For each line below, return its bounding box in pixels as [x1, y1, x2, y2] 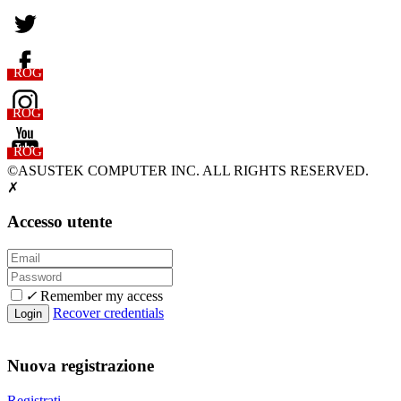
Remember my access [37, 288, 163, 304]
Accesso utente [7, 212, 112, 232]
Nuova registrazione [7, 355, 154, 375]
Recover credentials [53, 305, 164, 321]
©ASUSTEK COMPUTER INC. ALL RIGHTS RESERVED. [7, 162, 369, 178]
